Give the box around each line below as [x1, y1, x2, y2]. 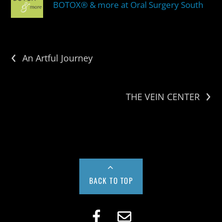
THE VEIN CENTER [125, 90, 200, 103]
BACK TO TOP [89, 174, 133, 186]
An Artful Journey [22, 52, 93, 64]
